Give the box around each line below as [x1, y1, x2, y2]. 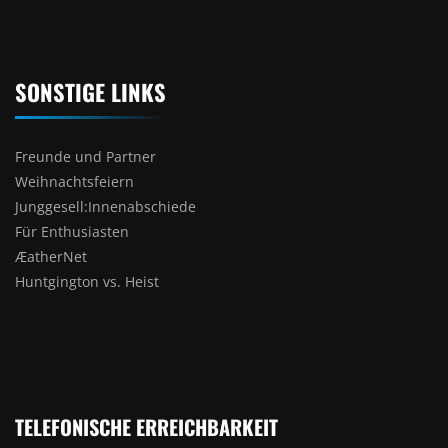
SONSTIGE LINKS [15, 74, 166, 108]
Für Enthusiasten [15, 221, 129, 241]
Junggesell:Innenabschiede [15, 196, 196, 216]
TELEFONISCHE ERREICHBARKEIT [15, 411, 278, 442]
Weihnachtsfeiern [15, 171, 134, 191]
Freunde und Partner [15, 146, 156, 166]
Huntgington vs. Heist [15, 271, 159, 291]
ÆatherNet [15, 246, 87, 266]
